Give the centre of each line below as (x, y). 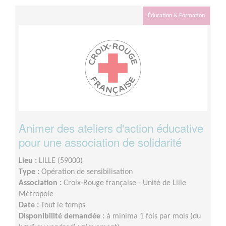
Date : (30, 205)
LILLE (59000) (61, 161)
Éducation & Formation (176, 15)
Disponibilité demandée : (63, 216)
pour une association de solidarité (100, 142)
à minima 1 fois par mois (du (154, 216)
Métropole (36, 194)
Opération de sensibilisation (87, 172)
